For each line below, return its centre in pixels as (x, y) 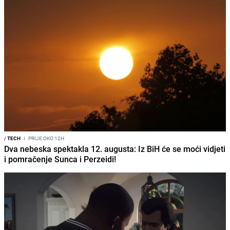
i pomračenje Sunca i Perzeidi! (60, 159)
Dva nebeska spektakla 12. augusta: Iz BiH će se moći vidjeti (115, 149)
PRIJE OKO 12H (46, 138)
